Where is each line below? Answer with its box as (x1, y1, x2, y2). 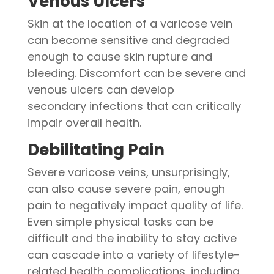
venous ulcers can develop (27, 82, 174, 97)
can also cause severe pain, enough (27, 181, 225, 196)
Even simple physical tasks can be (27, 214, 213, 229)
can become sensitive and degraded (27, 32, 230, 48)
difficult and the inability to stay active (27, 231, 237, 246)
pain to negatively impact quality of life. (27, 198, 243, 213)
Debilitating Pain (27, 139, 165, 161)
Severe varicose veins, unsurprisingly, (27, 165, 230, 180)
